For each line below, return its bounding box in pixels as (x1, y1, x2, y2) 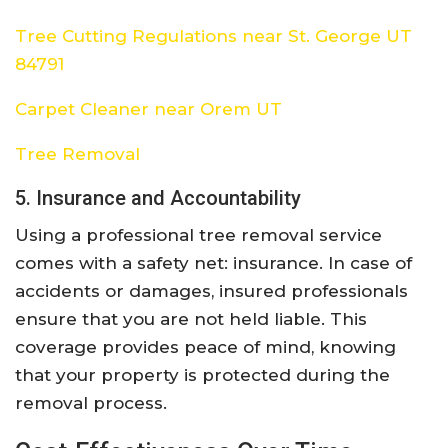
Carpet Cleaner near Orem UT (15, 99, 282, 120)
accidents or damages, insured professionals (15, 281, 408, 302)
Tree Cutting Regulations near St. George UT (15, 26, 412, 47)
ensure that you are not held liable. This (15, 309, 367, 330)
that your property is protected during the (15, 365, 390, 386)
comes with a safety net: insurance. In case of (15, 253, 412, 274)
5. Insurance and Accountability (15, 186, 301, 211)
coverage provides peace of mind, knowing (15, 337, 396, 358)
